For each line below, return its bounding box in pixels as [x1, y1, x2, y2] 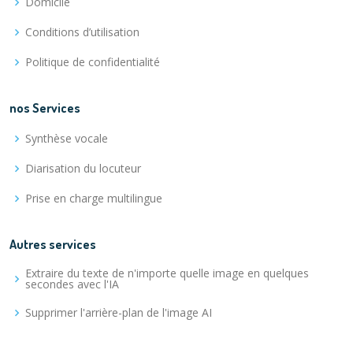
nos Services [9, 100, 80, 116]
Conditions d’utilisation [25, 24, 139, 39]
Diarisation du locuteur [25, 161, 141, 176]
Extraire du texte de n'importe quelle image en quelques [25, 266, 309, 281]
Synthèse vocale [25, 131, 108, 146]
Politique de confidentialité [25, 54, 160, 69]
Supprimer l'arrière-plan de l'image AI [25, 305, 212, 320]
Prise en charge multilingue [25, 191, 162, 206]
